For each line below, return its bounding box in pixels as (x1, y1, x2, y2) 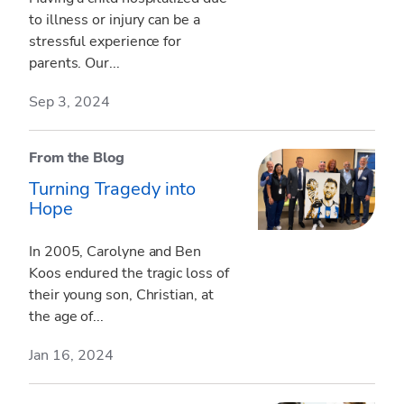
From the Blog (29, 148, 124, 168)
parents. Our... (29, 53, 120, 73)
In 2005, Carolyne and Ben (29, 242, 201, 262)
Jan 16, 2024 (29, 345, 114, 365)
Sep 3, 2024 (29, 92, 110, 112)
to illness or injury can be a (29, 10, 200, 30)
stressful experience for (29, 32, 182, 51)
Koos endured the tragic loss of (29, 263, 229, 283)
